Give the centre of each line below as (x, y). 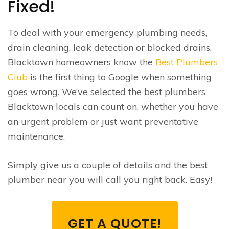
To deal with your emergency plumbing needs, (107, 32)
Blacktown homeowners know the (82, 62)
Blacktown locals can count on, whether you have (113, 106)
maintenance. (36, 136)
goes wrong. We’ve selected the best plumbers (107, 91)
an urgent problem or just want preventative (103, 121)
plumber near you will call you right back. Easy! (110, 179)
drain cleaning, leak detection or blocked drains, (110, 47)
